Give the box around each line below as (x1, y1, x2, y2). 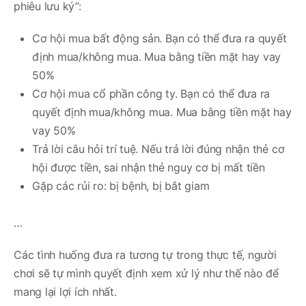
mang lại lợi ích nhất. (14, 284, 117, 298)
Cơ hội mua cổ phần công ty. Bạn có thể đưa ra (32, 86, 270, 100)
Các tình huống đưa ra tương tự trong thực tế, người (14, 247, 277, 262)
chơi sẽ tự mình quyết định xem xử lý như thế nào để (14, 266, 279, 280)
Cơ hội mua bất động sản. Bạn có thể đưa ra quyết (32, 31, 287, 45)
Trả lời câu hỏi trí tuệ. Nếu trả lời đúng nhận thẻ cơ (32, 141, 285, 156)
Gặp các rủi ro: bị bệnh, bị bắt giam (32, 178, 210, 193)
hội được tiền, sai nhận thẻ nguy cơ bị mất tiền (32, 160, 265, 174)
